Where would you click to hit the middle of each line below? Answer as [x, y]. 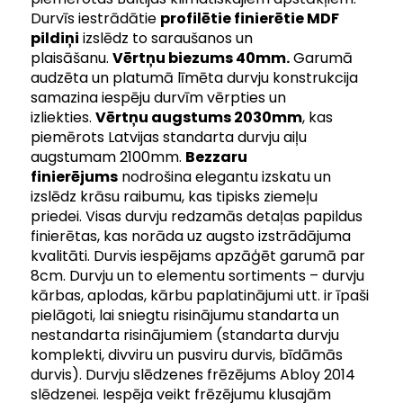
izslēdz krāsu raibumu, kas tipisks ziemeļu [175, 197]
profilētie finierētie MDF [250, 18]
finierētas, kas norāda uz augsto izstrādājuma [191, 236]
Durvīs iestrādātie [96, 18]
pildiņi [55, 38]
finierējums [75, 177]
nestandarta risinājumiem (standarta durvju [185, 335]
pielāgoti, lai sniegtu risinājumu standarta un [185, 315]
